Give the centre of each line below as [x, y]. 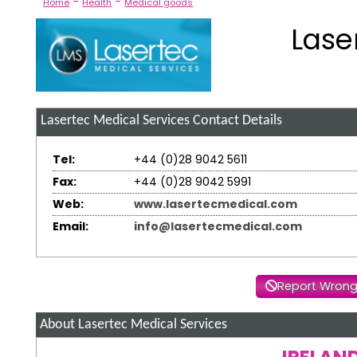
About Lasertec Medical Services [133, 324]
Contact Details [235, 120]
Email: [71, 226]
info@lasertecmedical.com [218, 226]
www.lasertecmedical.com [215, 204]
